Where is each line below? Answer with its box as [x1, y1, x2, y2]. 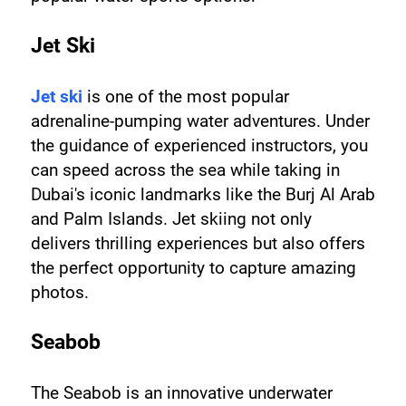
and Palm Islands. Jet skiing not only [30, 208, 312, 229]
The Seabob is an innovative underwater [30, 382, 333, 403]
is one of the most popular [82, 85, 289, 107]
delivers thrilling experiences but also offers [30, 232, 365, 254]
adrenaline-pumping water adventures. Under [30, 110, 370, 131]
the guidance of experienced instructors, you [30, 134, 368, 156]
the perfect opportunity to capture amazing [30, 256, 356, 278]
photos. [30, 281, 89, 303]
